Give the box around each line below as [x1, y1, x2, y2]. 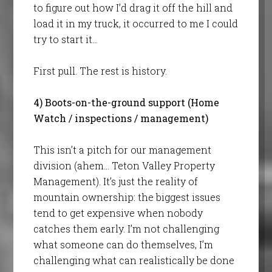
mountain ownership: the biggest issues [33, 190, 220, 203]
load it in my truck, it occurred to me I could [33, 16, 238, 30]
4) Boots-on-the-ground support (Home [33, 95, 219, 109]
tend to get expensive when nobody [33, 206, 203, 219]
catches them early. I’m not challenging [33, 222, 219, 235]
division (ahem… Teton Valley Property [33, 158, 215, 172]
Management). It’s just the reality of [33, 174, 198, 188]
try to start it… [33, 32, 98, 46]
